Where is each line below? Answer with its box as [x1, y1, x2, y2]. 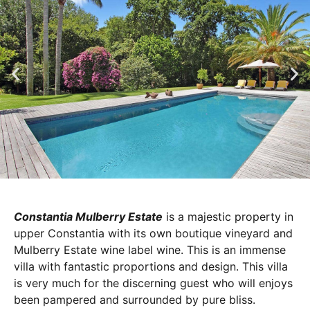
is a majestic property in [163, 209, 293, 224]
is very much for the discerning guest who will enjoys [14, 275, 293, 290]
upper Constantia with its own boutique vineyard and [14, 226, 293, 240]
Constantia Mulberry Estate [14, 209, 163, 224]
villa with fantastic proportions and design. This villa [14, 259, 288, 273]
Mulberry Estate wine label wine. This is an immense [14, 242, 286, 257]
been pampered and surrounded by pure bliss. [14, 292, 255, 307]
